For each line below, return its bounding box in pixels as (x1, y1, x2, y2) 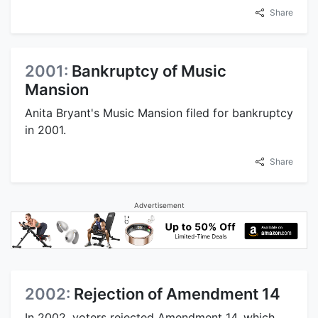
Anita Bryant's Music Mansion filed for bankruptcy (25, 105, 293, 120)
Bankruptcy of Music (72, 61, 226, 80)
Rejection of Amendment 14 (74, 284, 280, 303)
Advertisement (133, 200, 185, 209)
